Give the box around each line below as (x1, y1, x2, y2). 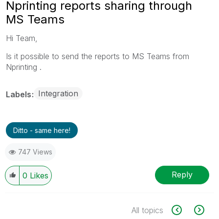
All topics (131, 205, 163, 215)
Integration (38, 88, 78, 98)
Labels (6, 89, 33, 99)
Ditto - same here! (13, 126, 70, 134)
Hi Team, (6, 33, 38, 43)
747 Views (18, 147, 52, 156)
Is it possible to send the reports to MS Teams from (6, 51, 189, 61)
